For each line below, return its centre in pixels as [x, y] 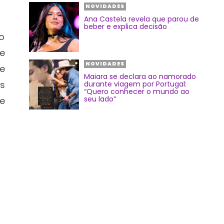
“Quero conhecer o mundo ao [137, 91]
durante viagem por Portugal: [135, 84]
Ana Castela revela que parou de [141, 19]
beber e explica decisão [125, 26]
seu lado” [100, 99]
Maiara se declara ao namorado [140, 76]
